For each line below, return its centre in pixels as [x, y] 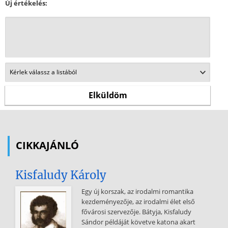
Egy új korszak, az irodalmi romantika [137, 191]
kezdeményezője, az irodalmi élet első [138, 202]
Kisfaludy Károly [61, 175]
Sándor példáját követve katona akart [138, 222]
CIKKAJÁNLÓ [47, 145]
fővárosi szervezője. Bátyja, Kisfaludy [136, 212]
